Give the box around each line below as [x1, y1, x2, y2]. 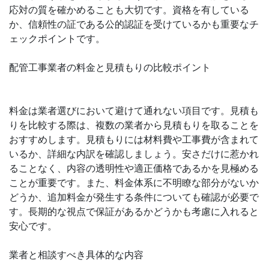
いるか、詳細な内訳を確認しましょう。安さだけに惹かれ [9, 148, 259, 159]
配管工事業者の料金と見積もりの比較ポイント [9, 62, 211, 73]
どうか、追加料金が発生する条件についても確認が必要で [9, 192, 259, 202]
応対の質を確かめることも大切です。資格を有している [9, 4, 249, 15]
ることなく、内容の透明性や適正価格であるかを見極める [9, 163, 259, 174]
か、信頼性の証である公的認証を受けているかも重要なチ [9, 19, 259, 29]
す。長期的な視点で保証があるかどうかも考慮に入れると [9, 206, 259, 217]
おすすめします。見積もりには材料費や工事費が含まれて [9, 134, 259, 145]
